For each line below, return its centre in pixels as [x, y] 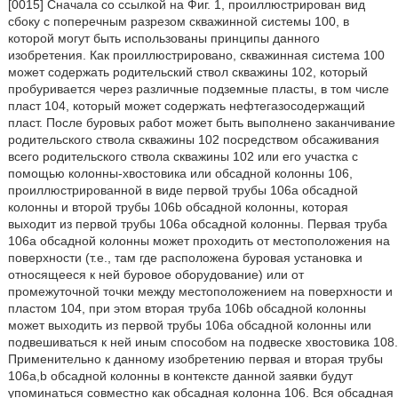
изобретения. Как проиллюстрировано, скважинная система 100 [196, 55]
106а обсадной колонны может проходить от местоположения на [199, 241]
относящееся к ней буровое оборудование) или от [155, 275]
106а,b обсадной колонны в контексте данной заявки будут [180, 376]
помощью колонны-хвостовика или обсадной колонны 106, [180, 173]
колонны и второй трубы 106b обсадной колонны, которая [178, 207]
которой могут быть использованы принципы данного [163, 38]
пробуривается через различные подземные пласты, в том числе [198, 89]
